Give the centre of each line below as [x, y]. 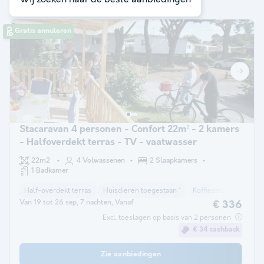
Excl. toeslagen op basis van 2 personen [167, 217]
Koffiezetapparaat [221, 190]
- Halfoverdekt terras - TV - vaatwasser [108, 142]
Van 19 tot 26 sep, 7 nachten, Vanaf [77, 202]
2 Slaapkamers [174, 161]
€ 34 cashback [216, 230]
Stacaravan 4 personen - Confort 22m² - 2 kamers [129, 129]
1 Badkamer [50, 171]
